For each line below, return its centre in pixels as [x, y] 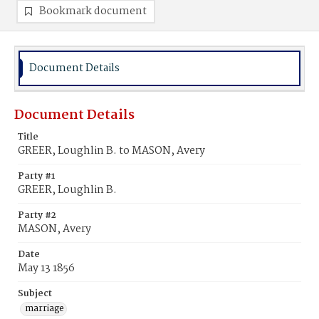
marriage [45, 309]
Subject [35, 294]
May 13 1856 [46, 268]
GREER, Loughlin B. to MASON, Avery [111, 151]
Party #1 [36, 176]
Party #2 [37, 215]
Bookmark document [93, 11]
